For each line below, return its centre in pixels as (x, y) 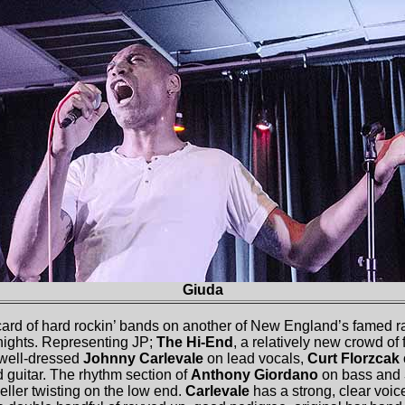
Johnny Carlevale (143, 358)
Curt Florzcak (353, 358)
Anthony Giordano (254, 375)
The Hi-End (195, 342)
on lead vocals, (255, 358)
